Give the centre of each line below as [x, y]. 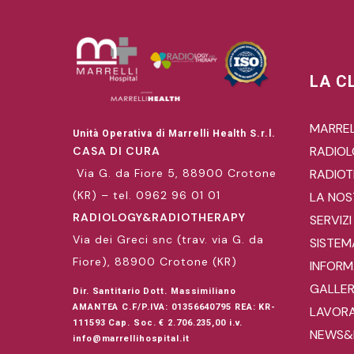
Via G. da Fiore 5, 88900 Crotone [175, 173]
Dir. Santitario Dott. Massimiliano [154, 291]
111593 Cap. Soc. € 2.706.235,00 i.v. [158, 322]
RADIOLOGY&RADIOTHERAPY [159, 217]
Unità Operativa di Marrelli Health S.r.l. [174, 133]
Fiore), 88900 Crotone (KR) [155, 261]
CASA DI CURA [117, 151]
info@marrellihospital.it [131, 338]
